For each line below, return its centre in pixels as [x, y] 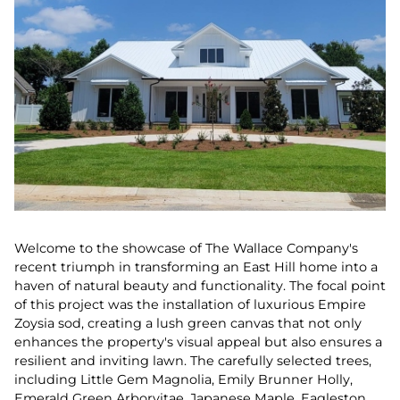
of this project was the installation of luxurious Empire [190, 304]
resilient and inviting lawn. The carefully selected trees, [193, 360]
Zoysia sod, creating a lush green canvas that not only [188, 323]
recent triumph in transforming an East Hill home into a [196, 267]
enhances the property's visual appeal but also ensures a [198, 342]
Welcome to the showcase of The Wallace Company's [186, 248]
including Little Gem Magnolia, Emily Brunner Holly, [183, 379]
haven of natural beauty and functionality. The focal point [200, 285]
